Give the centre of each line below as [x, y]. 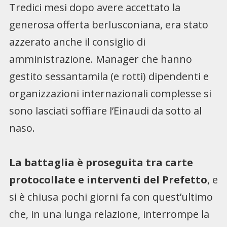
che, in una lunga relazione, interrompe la [109, 214]
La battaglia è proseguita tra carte [101, 162]
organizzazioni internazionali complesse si [110, 93]
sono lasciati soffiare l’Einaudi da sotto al [105, 110]
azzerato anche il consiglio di [77, 42]
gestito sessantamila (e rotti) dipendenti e [109, 76]
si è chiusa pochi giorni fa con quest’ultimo [111, 197]
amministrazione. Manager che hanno [100, 59]
